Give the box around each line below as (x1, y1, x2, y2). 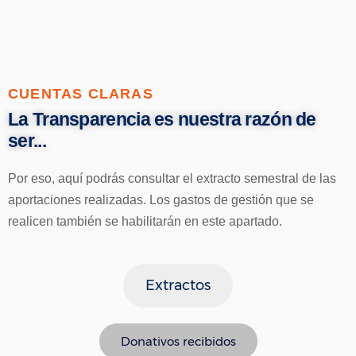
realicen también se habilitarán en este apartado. (8, 215, 285, 229)
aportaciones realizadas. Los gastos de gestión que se (8, 193, 314, 207)
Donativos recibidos (120, 334, 236, 350)
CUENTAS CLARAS (8, 86, 153, 103)
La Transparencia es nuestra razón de (8, 109, 316, 130)
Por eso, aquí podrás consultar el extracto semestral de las (8, 172, 336, 186)
